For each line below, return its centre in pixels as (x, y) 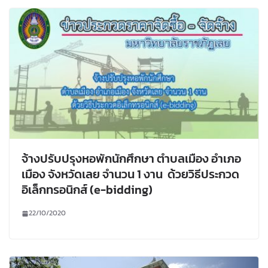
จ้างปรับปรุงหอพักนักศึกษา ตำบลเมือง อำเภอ (131, 159)
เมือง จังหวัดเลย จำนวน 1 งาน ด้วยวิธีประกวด (130, 174)
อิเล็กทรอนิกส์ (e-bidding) (87, 190)
